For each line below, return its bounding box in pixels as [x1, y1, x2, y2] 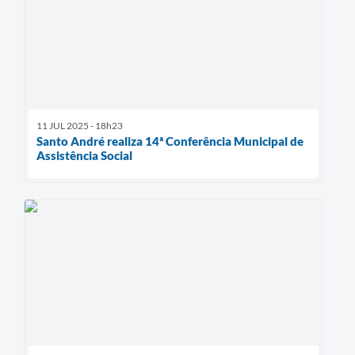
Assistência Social [36, 148, 132, 163]
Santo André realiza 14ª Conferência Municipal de [36, 134, 303, 149]
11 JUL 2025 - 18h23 [36, 120, 123, 132]
